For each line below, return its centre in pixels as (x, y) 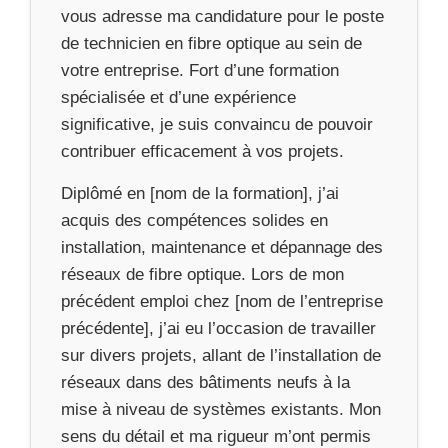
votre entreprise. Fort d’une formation (200, 70)
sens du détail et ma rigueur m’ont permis (216, 436)
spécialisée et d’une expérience (178, 97)
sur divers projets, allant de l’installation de (221, 355)
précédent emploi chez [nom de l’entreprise (222, 301)
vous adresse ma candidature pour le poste (222, 16)
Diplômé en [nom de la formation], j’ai (200, 193)
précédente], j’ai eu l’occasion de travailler (218, 328)
